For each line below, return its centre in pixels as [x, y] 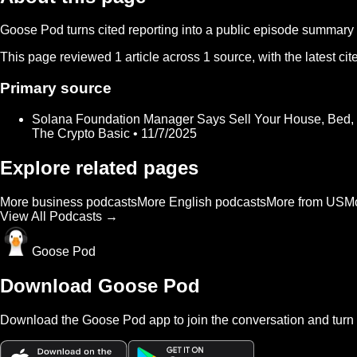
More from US [305, 202]
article [141, 57]
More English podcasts [202, 202]
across [181, 57]
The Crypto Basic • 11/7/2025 [114, 133]
